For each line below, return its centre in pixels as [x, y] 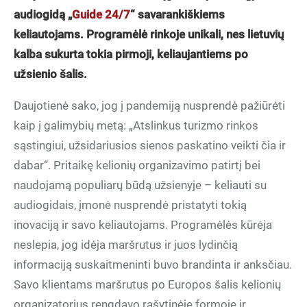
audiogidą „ [43, 14]
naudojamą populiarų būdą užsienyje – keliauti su [140, 185]
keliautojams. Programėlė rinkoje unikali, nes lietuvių [149, 34]
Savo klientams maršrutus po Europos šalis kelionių [147, 284]
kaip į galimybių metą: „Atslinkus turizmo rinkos [136, 125]
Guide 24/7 [101, 14]
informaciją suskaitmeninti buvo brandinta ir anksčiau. [153, 265]
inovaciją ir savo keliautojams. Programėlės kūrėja [143, 225]
